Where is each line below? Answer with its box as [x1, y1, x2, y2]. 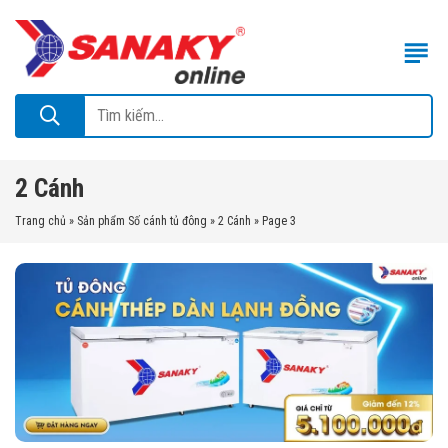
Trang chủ [15, 214, 66, 229]
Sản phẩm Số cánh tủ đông [77, 214, 207, 229]
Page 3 [262, 214, 296, 229]
